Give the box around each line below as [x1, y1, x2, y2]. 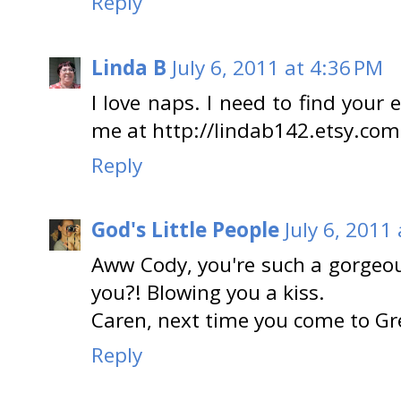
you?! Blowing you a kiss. [91, 278, 325, 307]
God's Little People [91, 216, 279, 244]
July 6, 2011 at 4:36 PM [172, 53, 383, 81]
